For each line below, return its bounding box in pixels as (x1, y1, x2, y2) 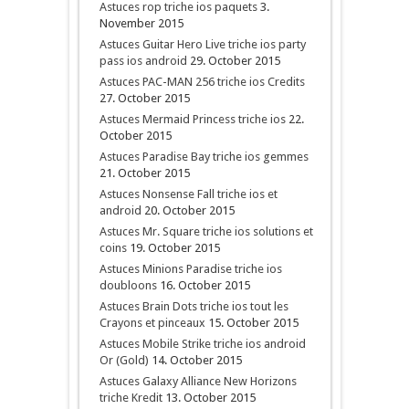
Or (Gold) (99, 353, 149, 367)
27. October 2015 (99, 91, 190, 105)
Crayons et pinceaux (99, 316, 205, 330)
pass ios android (99, 54, 187, 68)
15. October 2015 (207, 316, 299, 330)
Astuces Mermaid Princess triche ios (99, 112, 286, 126)
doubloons (99, 278, 157, 292)
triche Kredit (99, 391, 163, 404)
